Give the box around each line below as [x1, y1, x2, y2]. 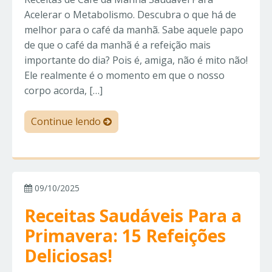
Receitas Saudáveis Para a [24, 204, 242, 228]
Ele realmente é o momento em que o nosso [24, 69, 225, 83]
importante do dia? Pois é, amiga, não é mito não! [24, 53, 248, 67]
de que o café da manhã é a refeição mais [24, 38, 211, 52]
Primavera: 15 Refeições [24, 224, 226, 248]
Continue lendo [31, 115, 103, 129]
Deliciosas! [24, 244, 112, 268]
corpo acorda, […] [24, 84, 103, 98]
